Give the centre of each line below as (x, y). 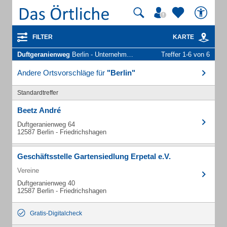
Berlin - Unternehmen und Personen (98, 54)
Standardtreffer (38, 93)
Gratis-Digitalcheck (56, 213)
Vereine (28, 171)
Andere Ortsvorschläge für (62, 73)
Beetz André (39, 110)
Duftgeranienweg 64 (46, 124)
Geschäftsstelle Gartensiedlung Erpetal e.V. (94, 156)
